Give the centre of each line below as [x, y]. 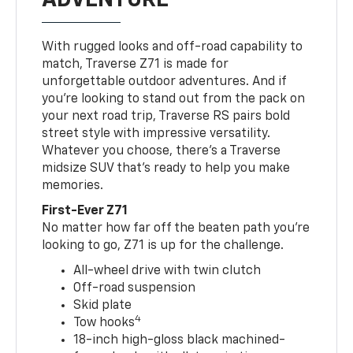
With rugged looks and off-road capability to [173, 47]
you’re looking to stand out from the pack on [174, 99]
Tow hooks [104, 323]
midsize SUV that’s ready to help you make [166, 168]
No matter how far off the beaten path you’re [176, 228]
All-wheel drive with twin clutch [167, 271]
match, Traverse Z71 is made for [136, 64]
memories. [73, 186]
